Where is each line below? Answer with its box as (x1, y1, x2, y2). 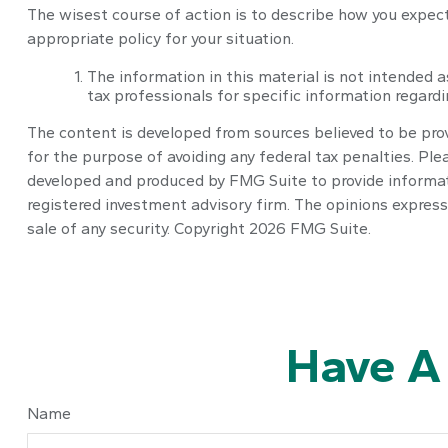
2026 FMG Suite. (248, 218, 371, 238)
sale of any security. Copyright (26, 218, 249, 238)
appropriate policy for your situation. (26, 28, 294, 48)
